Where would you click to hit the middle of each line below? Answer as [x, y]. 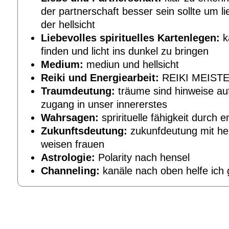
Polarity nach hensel [142, 157]
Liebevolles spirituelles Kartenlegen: [130, 38]
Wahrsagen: [70, 117]
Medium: [62, 64]
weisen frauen [73, 144]
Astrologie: [68, 157]
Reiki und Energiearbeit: [100, 77]
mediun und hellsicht [131, 64]
